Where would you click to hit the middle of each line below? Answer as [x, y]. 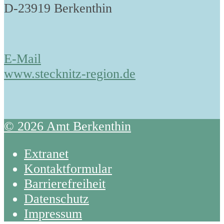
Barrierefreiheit [65, 184]
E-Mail [22, 58]
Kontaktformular [68, 169]
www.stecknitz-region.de [70, 73]
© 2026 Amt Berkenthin [67, 126]
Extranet [46, 154]
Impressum [53, 214]
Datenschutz [56, 199]
